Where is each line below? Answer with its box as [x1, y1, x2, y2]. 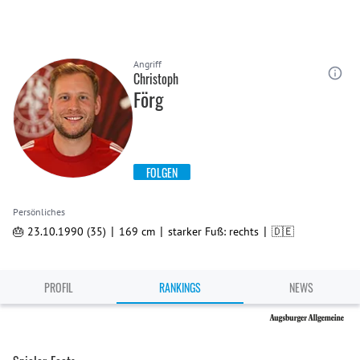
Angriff [133, 58, 162, 70]
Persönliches [13, 206, 65, 218]
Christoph [133, 69, 178, 88]
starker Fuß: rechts [168, 224, 259, 239]
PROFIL [43, 278, 73, 296]
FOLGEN [146, 163, 178, 181]
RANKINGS [158, 278, 201, 296]
